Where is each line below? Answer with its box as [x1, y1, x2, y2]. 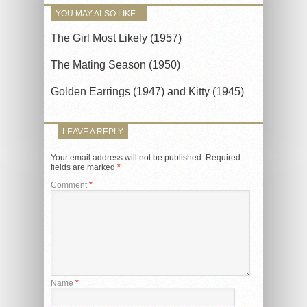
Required [206, 152, 241, 162]
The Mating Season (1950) [51, 58, 180, 71]
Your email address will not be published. [51, 152, 204, 162]
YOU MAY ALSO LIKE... [56, 8, 142, 19]
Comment [51, 180, 89, 190]
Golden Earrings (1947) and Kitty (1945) [51, 85, 244, 97]
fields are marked [51, 162, 117, 172]
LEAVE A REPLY [62, 126, 123, 136]
